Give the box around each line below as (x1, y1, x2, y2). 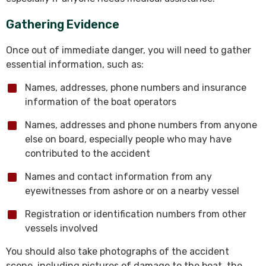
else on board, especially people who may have (25, 134, 232, 145)
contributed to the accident (25, 148, 150, 160)
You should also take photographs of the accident (6, 246, 229, 258)
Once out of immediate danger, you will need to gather (6, 45, 251, 56)
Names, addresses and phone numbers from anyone (25, 119, 257, 131)
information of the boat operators (25, 96, 176, 108)
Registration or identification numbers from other (25, 208, 246, 220)
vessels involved (25, 223, 98, 235)
